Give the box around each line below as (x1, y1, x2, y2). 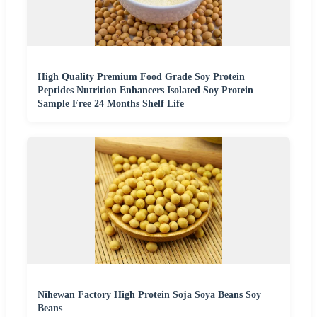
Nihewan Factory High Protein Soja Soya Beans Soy (38, 289, 261, 300)
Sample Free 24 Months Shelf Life (38, 98, 184, 109)
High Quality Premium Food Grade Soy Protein (38, 71, 245, 82)
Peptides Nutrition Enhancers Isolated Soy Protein (38, 84, 253, 96)
